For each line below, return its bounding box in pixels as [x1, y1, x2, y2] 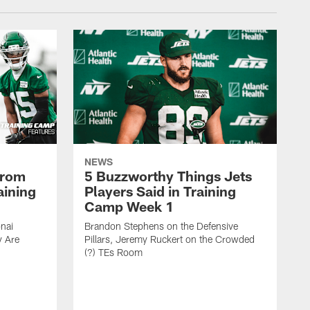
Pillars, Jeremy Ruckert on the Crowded [84, 233, 255, 246]
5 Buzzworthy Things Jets [84, 167, 252, 185]
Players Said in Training [84, 183, 236, 200]
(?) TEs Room [84, 246, 143, 259]
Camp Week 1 [84, 198, 174, 215]
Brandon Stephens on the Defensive [84, 220, 238, 232]
